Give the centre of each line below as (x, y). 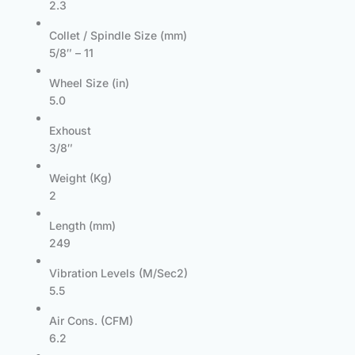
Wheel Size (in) (89, 83)
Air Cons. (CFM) (91, 321)
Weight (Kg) (80, 178)
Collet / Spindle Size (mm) (118, 36)
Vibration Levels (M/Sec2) (118, 273)
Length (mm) (82, 226)
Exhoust (70, 131)
